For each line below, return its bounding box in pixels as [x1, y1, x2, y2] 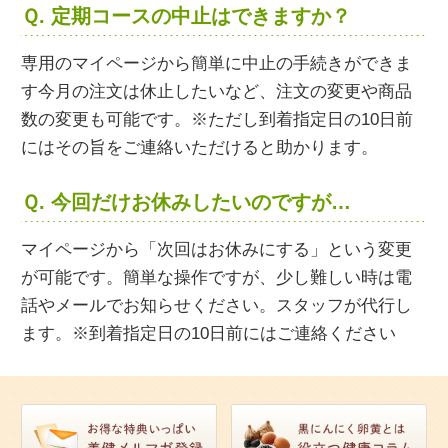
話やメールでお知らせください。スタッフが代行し [21, 296, 412, 316]
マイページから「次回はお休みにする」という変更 [21, 240, 412, 260]
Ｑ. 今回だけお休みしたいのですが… [21, 191, 351, 214]
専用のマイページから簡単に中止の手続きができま [21, 54, 412, 74]
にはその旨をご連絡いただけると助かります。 [21, 138, 378, 158]
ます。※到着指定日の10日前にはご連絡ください [21, 324, 396, 344]
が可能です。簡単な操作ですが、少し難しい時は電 [21, 268, 412, 288]
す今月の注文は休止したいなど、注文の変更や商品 [21, 82, 412, 102]
